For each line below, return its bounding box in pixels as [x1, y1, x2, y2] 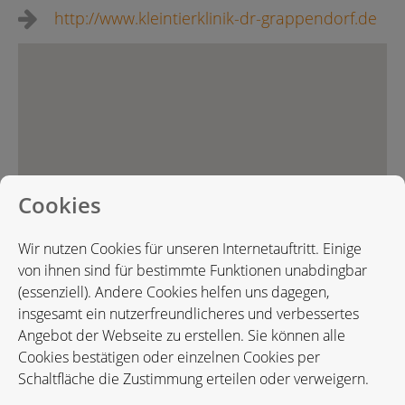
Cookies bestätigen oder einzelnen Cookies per [18, 347, 320, 367]
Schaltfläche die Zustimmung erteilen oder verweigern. [18, 369, 369, 389]
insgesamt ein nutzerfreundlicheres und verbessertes [18, 304, 359, 324]
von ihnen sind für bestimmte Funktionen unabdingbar [18, 260, 367, 280]
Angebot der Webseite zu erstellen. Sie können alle [18, 325, 345, 345]
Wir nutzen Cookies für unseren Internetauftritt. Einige [18, 239, 362, 259]
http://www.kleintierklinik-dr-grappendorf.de [54, 7, 377, 29]
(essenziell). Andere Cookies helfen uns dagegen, [18, 282, 329, 302]
